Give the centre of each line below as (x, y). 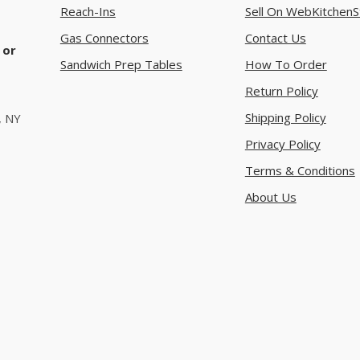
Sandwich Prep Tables (121, 64)
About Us (270, 196)
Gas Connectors (104, 37)
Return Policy (281, 90)
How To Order (286, 64)
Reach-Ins (88, 11)
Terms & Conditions (300, 170)
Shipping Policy (285, 117)
